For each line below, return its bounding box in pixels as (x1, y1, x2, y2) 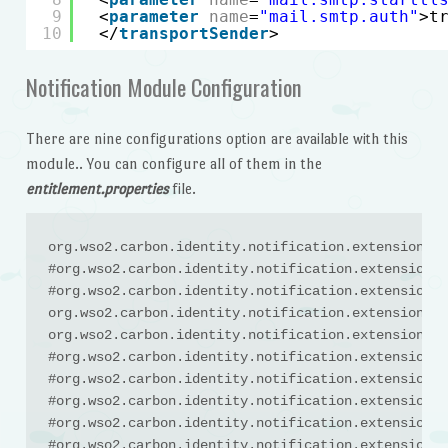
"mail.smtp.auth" (258, 6, 419, 26)
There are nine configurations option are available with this (25, 129, 408, 147)
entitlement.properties (25, 179, 168, 197)
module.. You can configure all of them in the (25, 154, 322, 172)
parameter (108, 6, 199, 26)
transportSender (118, 23, 269, 43)
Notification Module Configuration (25, 70, 302, 105)
